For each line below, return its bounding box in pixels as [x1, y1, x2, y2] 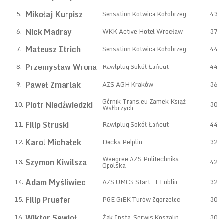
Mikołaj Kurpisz [25, 8, 83, 21]
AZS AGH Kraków [102, 79, 153, 89]
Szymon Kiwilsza [25, 156, 87, 169]
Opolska [102, 160, 126, 171]
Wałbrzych [102, 102, 133, 113]
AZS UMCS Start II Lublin [102, 176, 177, 187]
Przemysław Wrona [25, 61, 97, 73]
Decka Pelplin [102, 136, 142, 147]
